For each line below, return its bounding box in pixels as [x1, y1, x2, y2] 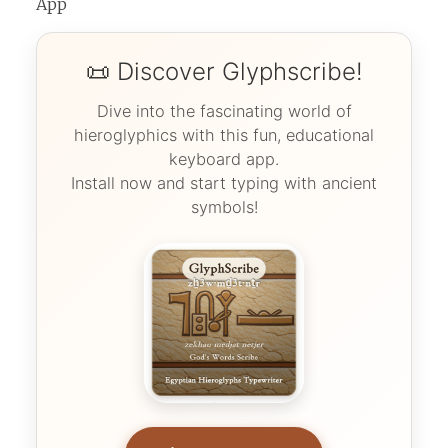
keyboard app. [169, 148, 279, 169]
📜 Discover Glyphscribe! [85, 56, 363, 86]
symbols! [190, 196, 258, 217]
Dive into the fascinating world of [96, 100, 352, 121]
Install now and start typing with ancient [71, 172, 377, 193]
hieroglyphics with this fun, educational [74, 124, 374, 145]
